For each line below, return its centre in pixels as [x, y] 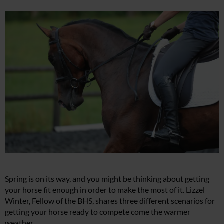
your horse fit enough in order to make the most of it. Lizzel [105, 189]
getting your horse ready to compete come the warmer [98, 211]
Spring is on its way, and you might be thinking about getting [107, 178]
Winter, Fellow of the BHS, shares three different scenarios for [110, 200]
